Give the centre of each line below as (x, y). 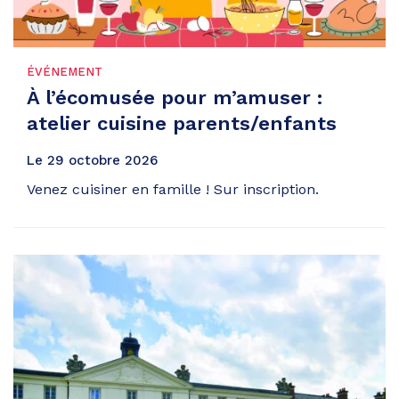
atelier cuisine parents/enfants (182, 124)
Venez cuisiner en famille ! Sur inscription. (173, 189)
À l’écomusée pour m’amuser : (175, 98)
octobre (94, 160)
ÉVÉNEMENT (65, 71)
